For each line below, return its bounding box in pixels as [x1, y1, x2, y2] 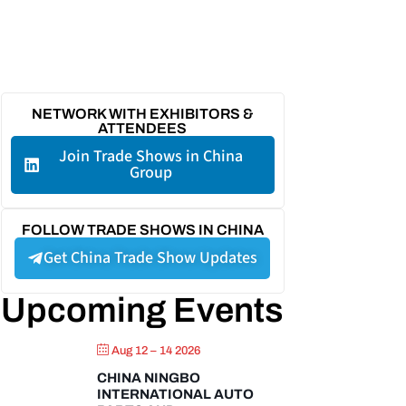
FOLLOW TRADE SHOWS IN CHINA [21, 222, 264, 238]
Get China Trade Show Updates [43, 246, 258, 270]
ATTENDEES [98, 121, 188, 137]
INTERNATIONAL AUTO [97, 387, 255, 402]
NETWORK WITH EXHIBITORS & [31, 106, 254, 122]
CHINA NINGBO [97, 371, 201, 386]
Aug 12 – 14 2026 [111, 344, 201, 358]
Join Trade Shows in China [58, 145, 243, 169]
